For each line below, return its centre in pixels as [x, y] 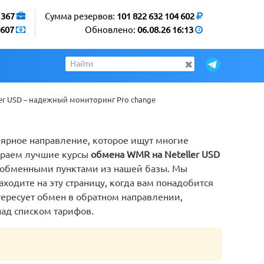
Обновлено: [111, 30]
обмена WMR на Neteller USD [155, 154]
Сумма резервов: [81, 16]
